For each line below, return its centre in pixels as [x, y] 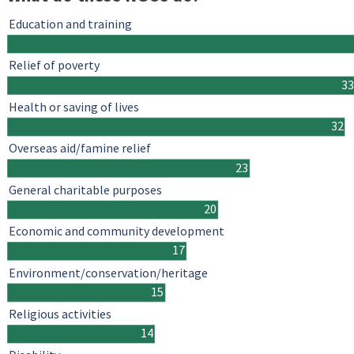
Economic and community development [117, 231]
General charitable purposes [85, 190]
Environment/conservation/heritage [108, 273]
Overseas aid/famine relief [80, 148]
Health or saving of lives [74, 107]
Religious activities [60, 314]
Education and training [70, 24]
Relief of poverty [55, 65]
